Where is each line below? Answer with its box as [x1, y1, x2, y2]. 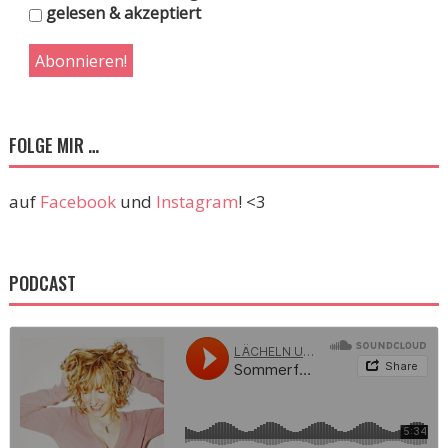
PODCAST [8, 270, 76, 297]
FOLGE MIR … [8, 132, 99, 159]
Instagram [155, 190, 238, 214]
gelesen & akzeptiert [41, 2, 201, 25]
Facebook [39, 190, 116, 214]
